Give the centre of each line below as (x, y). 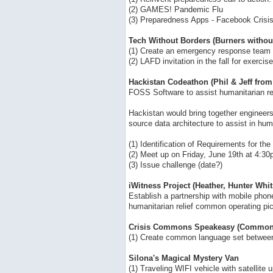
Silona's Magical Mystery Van (183, 258)
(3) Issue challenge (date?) (175, 165)
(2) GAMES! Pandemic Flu (175, 9)
